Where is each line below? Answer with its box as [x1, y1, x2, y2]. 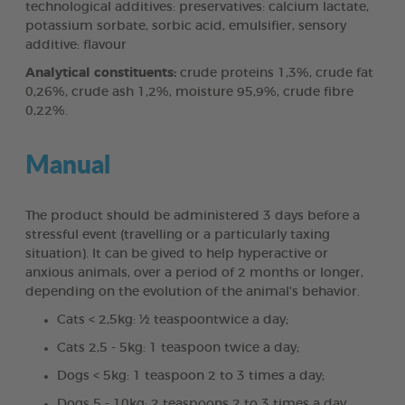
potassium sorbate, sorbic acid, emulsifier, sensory [25, 19, 346, 33]
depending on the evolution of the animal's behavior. [25, 285, 360, 298]
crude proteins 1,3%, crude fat [176, 66, 373, 80]
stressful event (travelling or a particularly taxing [25, 228, 330, 241]
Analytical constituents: [25, 66, 176, 80]
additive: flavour [25, 38, 127, 52]
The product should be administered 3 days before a [25, 209, 360, 222]
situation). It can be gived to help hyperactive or [25, 247, 328, 260]
